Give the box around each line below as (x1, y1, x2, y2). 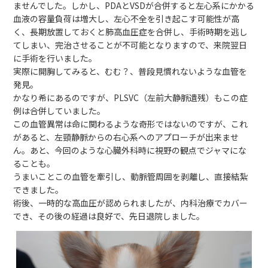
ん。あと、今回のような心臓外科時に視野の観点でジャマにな (13, 144, 247, 156)
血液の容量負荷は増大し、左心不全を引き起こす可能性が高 (13, 12, 240, 25)
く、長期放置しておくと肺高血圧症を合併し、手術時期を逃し (13, 25, 248, 38)
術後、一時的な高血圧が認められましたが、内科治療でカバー (13, 196, 248, 209)
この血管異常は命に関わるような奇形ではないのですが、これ (13, 117, 248, 130)
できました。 (13, 183, 64, 196)
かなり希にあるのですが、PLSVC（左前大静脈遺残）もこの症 (13, 91, 248, 103)
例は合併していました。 (13, 104, 106, 117)
